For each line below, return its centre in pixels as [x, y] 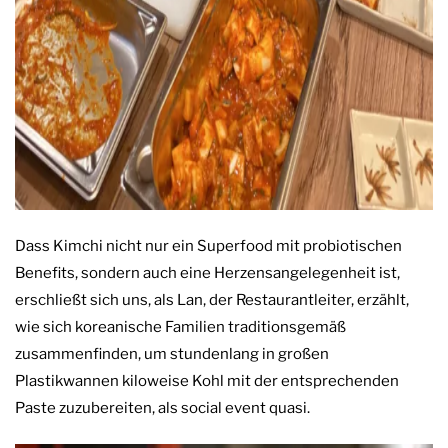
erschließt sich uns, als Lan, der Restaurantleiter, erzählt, [212, 299]
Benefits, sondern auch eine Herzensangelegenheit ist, [207, 272]
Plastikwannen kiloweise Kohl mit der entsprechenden [207, 380]
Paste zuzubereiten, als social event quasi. [162, 407]
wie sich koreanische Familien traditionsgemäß [180, 326]
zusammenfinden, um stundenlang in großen [172, 353]
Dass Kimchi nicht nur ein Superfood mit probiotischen [208, 245]
